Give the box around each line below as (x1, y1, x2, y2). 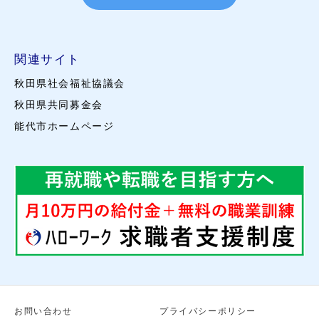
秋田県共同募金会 (14, 99, 103, 111)
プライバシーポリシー (159, 305, 256, 316)
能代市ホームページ (14, 120, 115, 132)
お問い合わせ (14, 305, 73, 316)
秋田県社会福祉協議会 (14, 78, 125, 90)
